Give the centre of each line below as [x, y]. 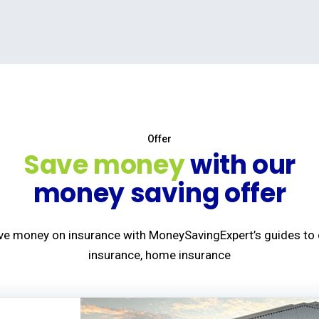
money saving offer [159, 193]
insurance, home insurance [159, 255]
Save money [104, 164]
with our [240, 164]
